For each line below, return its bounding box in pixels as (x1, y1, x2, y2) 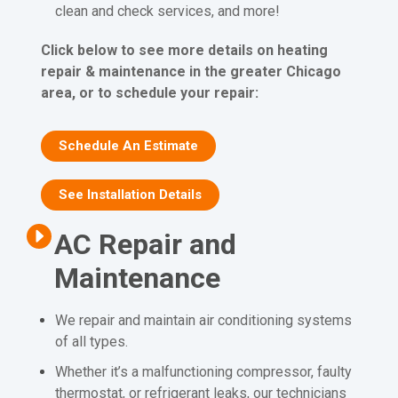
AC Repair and (53, 227, 236, 262)
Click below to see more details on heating (40, 41, 328, 59)
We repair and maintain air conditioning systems (55, 311, 353, 329)
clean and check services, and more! (55, 2, 281, 20)
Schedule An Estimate (58, 137, 198, 154)
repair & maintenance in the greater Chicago (40, 62, 341, 80)
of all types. (55, 332, 129, 350)
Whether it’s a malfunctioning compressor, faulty (55, 362, 353, 380)
